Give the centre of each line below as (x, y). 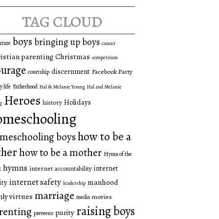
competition (105, 58)
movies (102, 197)
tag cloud (62, 21)
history (52, 103)
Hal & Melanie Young (62, 87)
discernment (71, 72)
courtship (39, 72)
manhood (103, 182)
